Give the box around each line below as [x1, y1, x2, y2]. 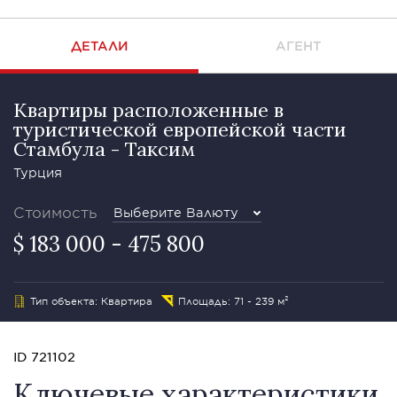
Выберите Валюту [113, 205, 238, 220]
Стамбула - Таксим [13, 136, 195, 161]
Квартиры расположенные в [13, 97, 284, 122]
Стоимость [13, 203, 97, 221]
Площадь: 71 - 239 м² [178, 294, 289, 307]
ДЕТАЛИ [70, 38, 128, 53]
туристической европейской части [13, 117, 346, 142]
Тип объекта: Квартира [30, 294, 152, 307]
